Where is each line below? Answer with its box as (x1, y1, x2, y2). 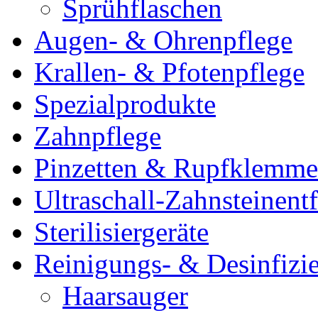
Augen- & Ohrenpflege (34, 25, 292, 56)
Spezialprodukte (34, 89, 216, 120)
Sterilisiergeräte (34, 216, 209, 248)
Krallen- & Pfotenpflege (34, 57, 305, 88)
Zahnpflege (34, 121, 161, 152)
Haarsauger (62, 280, 188, 312)
